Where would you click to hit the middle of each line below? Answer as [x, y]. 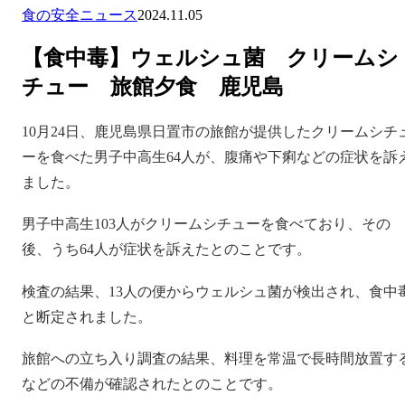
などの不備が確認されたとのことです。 [152, 384]
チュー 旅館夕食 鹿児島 [164, 86]
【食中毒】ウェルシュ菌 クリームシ [210, 57]
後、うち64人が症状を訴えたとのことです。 [166, 250]
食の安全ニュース [80, 15]
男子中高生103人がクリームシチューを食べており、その [206, 224]
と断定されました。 [87, 316]
